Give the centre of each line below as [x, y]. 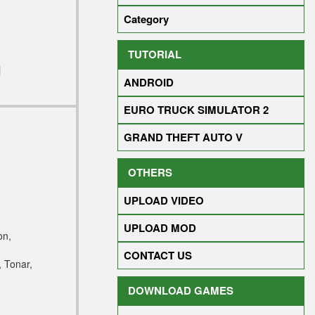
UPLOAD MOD [160, 228]
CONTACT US [158, 255]
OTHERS [150, 172]
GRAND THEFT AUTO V [183, 137]
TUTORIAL [155, 54]
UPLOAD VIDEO [164, 200]
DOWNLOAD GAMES [181, 290]
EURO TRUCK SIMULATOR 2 [196, 110]
